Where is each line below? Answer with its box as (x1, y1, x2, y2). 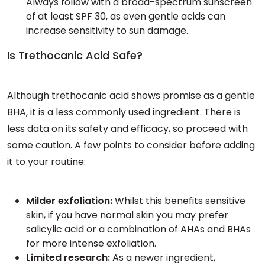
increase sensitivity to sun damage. (26, 24, 188, 37)
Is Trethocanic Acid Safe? (7, 48, 143, 63)
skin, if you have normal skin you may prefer (26, 208, 228, 222)
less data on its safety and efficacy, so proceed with (7, 122, 248, 135)
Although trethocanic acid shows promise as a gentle (7, 89, 255, 102)
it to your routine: (7, 155, 86, 169)
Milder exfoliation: (26, 194, 112, 208)
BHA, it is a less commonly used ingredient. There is (7, 105, 241, 119)
